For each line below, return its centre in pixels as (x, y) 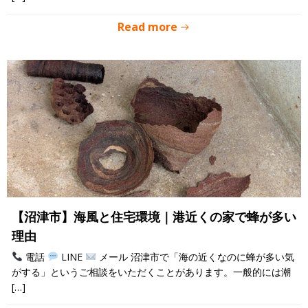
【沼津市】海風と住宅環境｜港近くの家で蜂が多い (154, 217)
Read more (147, 27)
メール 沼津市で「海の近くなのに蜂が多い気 (195, 257)
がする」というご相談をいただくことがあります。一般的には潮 (151, 272)
